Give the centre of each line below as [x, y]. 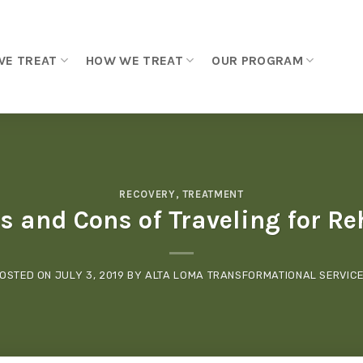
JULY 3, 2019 [90, 275]
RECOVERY [147, 194]
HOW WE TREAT [135, 60]
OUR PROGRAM [257, 60]
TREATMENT [213, 194]
